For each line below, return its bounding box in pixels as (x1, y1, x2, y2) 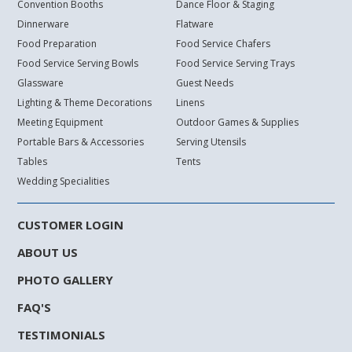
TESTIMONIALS (17, 327, 106, 343)
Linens (176, 96, 204, 110)
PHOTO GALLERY (17, 272, 114, 288)
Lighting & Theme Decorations (17, 96, 152, 110)
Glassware (17, 76, 64, 90)
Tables (17, 155, 48, 169)
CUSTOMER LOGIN (17, 217, 124, 233)
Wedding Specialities (17, 174, 110, 189)
